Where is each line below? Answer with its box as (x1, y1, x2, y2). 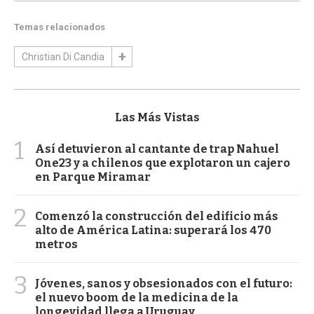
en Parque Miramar (35, 170, 151, 184)
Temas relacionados (14, 22, 105, 33)
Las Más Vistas (114, 111, 200, 125)
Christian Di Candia (22, 51, 104, 63)
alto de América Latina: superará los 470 (35, 224, 271, 238)
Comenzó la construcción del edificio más (35, 210, 278, 224)
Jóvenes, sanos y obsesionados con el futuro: (35, 277, 292, 291)
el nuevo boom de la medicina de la (35, 291, 238, 305)
